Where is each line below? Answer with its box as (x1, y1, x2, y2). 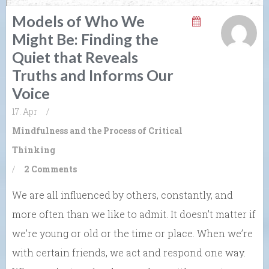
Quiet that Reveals (12, 47, 138, 66)
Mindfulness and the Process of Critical (12, 124, 183, 136)
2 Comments (24, 163, 77, 175)
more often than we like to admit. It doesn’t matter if (12, 207, 256, 220)
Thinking (12, 144, 55, 156)
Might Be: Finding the (12, 29, 159, 48)
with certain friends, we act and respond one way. (12, 246, 246, 259)
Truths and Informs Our (12, 65, 174, 84)
